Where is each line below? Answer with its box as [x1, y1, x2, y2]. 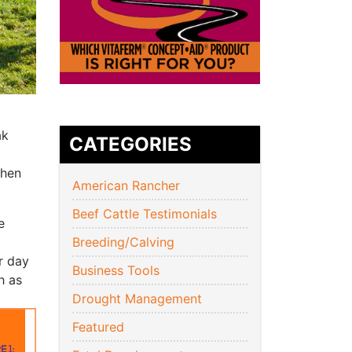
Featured [72, 319, 124, 335]
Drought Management [72, 291, 202, 307]
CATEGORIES [69, 133, 192, 156]
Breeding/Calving [72, 234, 174, 251]
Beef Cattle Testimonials [72, 206, 217, 222]
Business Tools [72, 262, 159, 279]
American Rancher [72, 178, 180, 194]
